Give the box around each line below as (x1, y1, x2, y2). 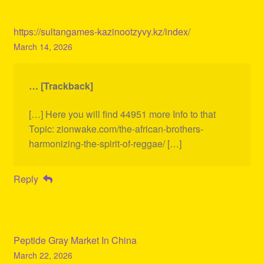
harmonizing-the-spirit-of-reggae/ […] (28, 136, 181, 150)
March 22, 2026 (13, 249, 72, 262)
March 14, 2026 (13, 41, 72, 53)
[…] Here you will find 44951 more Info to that (28, 107, 216, 121)
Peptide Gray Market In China (13, 233, 137, 247)
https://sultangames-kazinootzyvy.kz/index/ (13, 25, 190, 39)
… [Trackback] (28, 79, 93, 93)
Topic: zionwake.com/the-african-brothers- (28, 121, 203, 136)
